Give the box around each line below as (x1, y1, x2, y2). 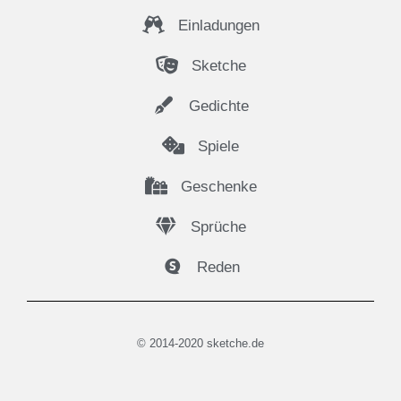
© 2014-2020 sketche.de (137, 336, 264, 350)
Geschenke (180, 177, 257, 195)
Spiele (198, 137, 239, 155)
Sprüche (191, 218, 246, 235)
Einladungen (177, 16, 260, 34)
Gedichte (188, 97, 249, 115)
